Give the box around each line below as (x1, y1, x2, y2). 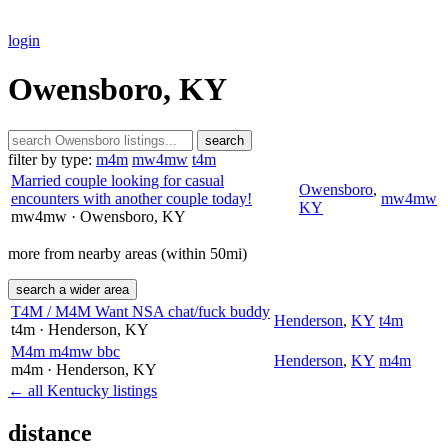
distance (8, 419, 92, 446)
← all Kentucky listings (8, 381, 157, 399)
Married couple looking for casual (11, 171, 224, 189)
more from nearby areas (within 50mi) (8, 244, 247, 262)
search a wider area (16, 281, 129, 297)
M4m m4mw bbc (11, 342, 120, 360)
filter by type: (8, 150, 92, 168)
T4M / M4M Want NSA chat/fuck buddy (11, 302, 270, 320)
